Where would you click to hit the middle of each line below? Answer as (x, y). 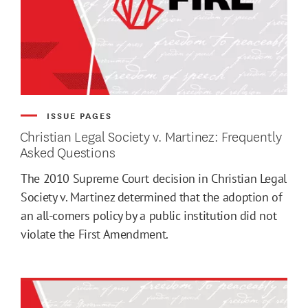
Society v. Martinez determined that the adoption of (152, 197)
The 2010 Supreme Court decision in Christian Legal (154, 178)
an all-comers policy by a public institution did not (149, 215)
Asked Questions (67, 151)
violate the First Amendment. (95, 234)
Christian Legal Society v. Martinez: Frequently (151, 135)
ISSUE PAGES (80, 115)
